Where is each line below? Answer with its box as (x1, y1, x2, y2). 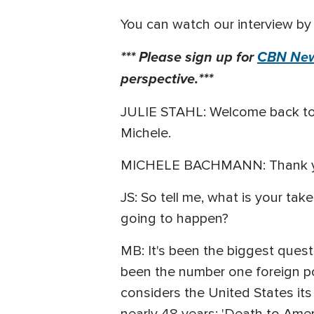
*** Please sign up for (121, 46, 257, 67)
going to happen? (121, 210, 228, 227)
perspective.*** (121, 67, 213, 89)
